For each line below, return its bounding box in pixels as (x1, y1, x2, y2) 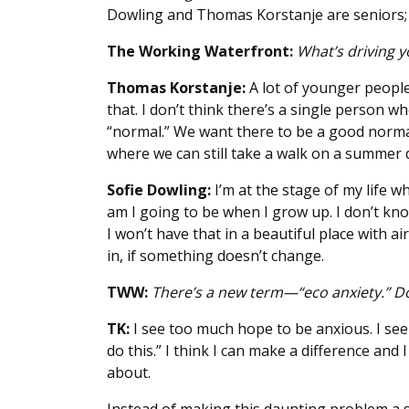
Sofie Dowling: (107, 180, 211, 201)
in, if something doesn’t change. (107, 246, 328, 267)
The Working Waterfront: (107, 41, 293, 62)
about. (107, 362, 151, 383)
